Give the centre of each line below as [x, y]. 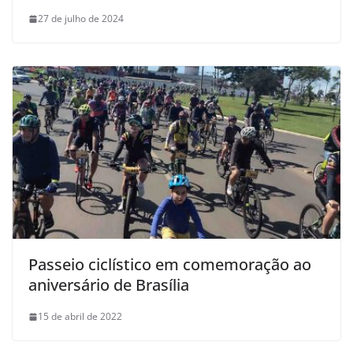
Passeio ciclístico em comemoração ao [170, 265]
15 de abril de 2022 [80, 317]
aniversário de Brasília [109, 285]
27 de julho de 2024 [81, 19]
